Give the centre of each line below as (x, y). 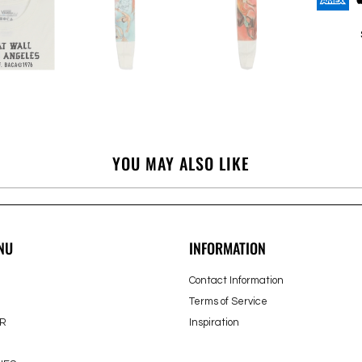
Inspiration (214, 322)
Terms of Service (228, 301)
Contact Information (236, 280)
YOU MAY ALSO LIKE (181, 163)
